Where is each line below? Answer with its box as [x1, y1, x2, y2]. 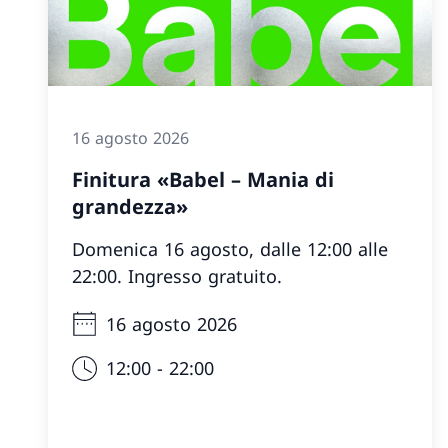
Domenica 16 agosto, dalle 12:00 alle [72, 237, 388, 261]
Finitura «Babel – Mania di [72, 166, 334, 193]
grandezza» [72, 193, 188, 220]
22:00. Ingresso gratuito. [72, 264, 282, 288]
